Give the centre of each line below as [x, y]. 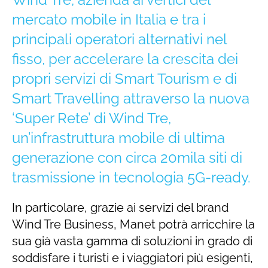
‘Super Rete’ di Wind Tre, [92, 118]
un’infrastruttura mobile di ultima [118, 138]
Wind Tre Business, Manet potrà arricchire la [133, 224]
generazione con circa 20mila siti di [127, 157]
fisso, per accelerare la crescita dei [125, 59]
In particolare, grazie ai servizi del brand [120, 207]
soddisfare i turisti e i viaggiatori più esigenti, [133, 258]
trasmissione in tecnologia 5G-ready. [131, 177]
